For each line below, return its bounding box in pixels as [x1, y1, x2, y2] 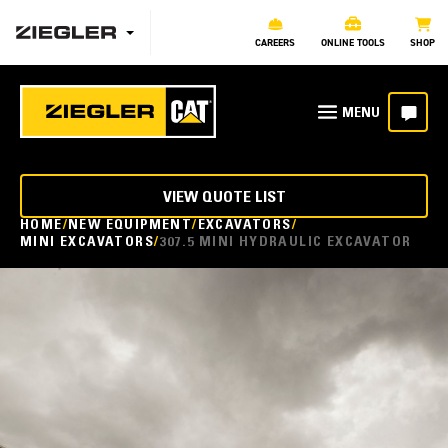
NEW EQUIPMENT [68, 219, 193, 233]
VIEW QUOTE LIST [162, 190, 286, 206]
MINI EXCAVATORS [20, 236, 154, 250]
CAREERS [255, 36, 296, 49]
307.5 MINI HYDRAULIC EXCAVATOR [159, 236, 412, 250]
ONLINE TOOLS [320, 36, 385, 49]
